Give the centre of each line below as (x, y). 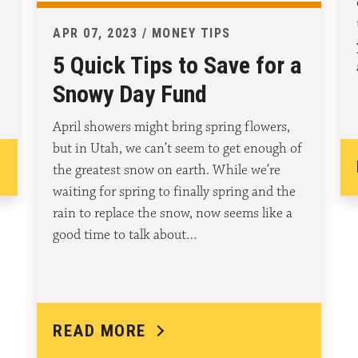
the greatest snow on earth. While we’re (167, 171)
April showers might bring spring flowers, (171, 127)
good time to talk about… (125, 235)
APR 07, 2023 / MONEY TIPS (142, 34)
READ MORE (99, 331)
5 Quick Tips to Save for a (177, 66)
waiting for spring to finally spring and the (174, 192)
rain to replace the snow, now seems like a (173, 214)
